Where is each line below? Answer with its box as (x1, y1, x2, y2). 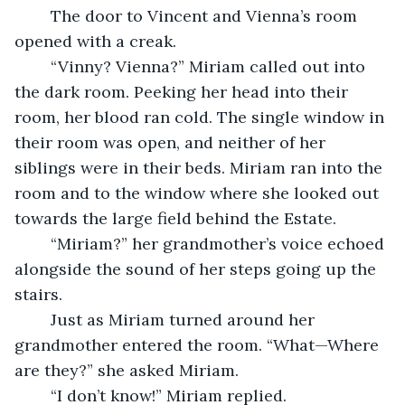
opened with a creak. (14, 30, 181, 52)
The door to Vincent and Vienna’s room (33, 5, 51, 26)
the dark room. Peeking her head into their (14, 80, 353, 102)
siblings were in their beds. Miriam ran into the (14, 156, 387, 178)
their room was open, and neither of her (14, 131, 330, 153)
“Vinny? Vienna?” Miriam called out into (33, 55, 51, 77)
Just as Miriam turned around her (33, 308, 51, 330)
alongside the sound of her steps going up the (14, 258, 381, 279)
